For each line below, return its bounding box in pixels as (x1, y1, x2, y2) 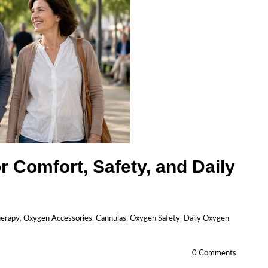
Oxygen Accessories (23, 215, 92, 223)
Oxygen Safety (130, 215, 180, 223)
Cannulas (96, 215, 126, 223)
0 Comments (191, 249, 236, 257)
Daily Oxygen (184, 215, 229, 223)
